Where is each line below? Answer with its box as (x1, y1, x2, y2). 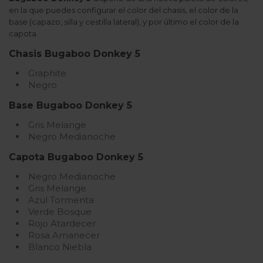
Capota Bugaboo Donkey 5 (9, 151, 143, 163)
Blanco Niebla (28, 241, 92, 253)
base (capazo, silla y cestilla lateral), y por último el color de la (9, 17, 239, 27)
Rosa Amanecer (28, 230, 100, 241)
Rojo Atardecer (28, 218, 96, 230)
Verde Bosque (28, 206, 92, 218)
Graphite (28, 68, 66, 79)
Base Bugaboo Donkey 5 (9, 100, 132, 112)
